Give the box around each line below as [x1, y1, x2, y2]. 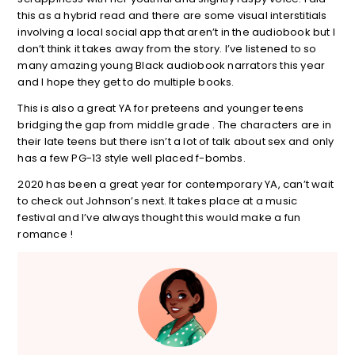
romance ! [17, 226, 74, 242]
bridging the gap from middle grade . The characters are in [17, 116, 331, 132]
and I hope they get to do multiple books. [17, 74, 237, 90]
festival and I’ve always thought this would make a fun [17, 209, 301, 225]
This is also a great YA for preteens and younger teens [17, 100, 304, 116]
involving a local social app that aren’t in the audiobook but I [17, 24, 335, 40]
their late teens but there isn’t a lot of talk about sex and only [17, 133, 334, 149]
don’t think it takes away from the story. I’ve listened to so [17, 40, 317, 56]
